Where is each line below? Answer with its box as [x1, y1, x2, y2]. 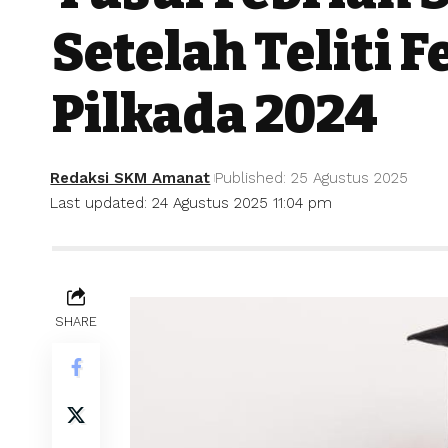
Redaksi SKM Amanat [50, 168, 211, 187]
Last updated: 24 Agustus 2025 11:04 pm [50, 193, 333, 212]
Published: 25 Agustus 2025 [215, 168, 409, 187]
